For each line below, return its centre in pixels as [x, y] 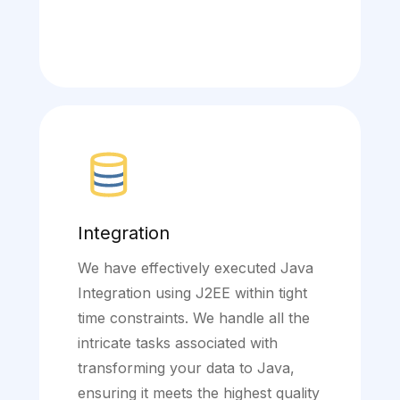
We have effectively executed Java [196, 268]
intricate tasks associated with [178, 343]
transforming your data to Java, [186, 368]
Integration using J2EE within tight [192, 293]
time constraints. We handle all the [194, 318]
